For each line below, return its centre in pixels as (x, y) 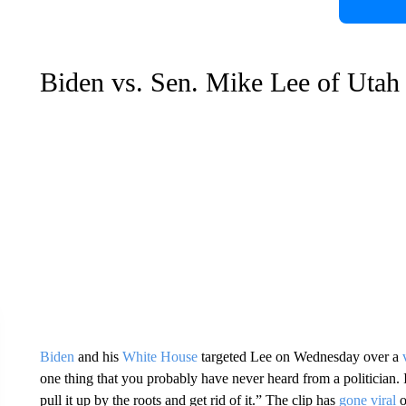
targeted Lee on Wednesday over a (300, 356)
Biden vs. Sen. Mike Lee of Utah (219, 82)
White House (159, 356)
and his (98, 356)
